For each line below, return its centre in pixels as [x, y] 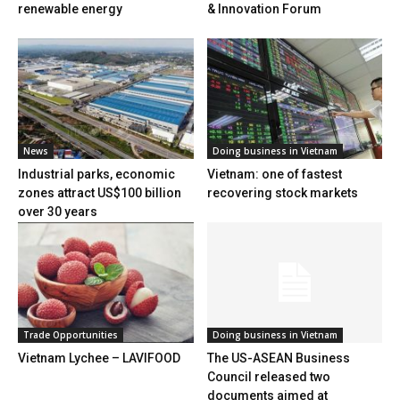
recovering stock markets [282, 192]
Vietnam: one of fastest [274, 174]
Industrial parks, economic [96, 174]
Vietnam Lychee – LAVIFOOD [99, 358]
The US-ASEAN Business [278, 358]
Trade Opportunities [71, 335]
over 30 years [58, 211]
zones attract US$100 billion [100, 192]
